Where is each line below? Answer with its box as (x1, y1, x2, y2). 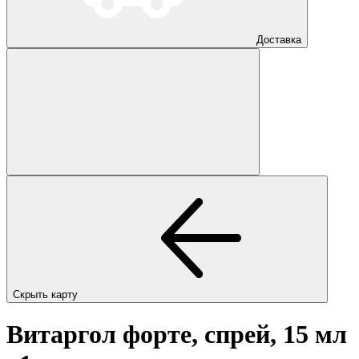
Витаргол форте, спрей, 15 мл (6, 320, 347, 349)
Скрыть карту (13, 288, 81, 301)
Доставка (256, 33, 301, 46)
